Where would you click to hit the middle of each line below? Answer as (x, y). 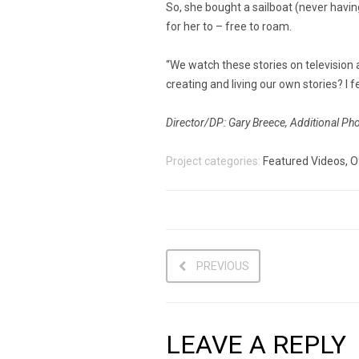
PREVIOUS (223, 266)
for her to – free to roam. (229, 27)
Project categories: (214, 161)
